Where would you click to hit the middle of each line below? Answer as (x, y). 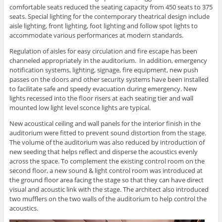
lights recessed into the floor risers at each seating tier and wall (101, 98)
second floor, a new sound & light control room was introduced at (106, 171)
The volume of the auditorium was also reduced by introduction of (107, 142)
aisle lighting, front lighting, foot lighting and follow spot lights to (103, 26)
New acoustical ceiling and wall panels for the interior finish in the (105, 124)
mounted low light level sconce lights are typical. (80, 108)
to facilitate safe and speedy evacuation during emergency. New (103, 89)
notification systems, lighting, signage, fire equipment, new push (104, 70)
